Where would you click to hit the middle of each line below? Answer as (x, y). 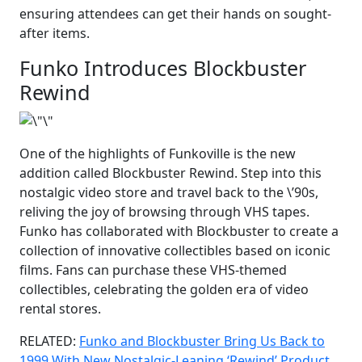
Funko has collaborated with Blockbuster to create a (179, 232)
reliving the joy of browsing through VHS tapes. (164, 212)
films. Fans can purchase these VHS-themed (153, 270)
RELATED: (49, 341)
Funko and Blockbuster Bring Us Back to (202, 341)
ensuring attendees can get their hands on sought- (175, 13)
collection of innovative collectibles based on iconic (175, 251)
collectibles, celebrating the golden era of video (164, 290)
